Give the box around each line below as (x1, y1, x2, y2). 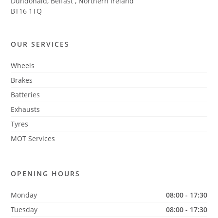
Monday (11, 190, 37, 200)
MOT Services (11, 133, 55, 143)
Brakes (11, 75, 33, 85)
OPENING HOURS (11, 168, 81, 178)
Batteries (11, 90, 40, 99)
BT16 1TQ (11, 6, 42, 16)
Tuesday (11, 204, 38, 214)
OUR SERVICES (11, 39, 70, 49)
